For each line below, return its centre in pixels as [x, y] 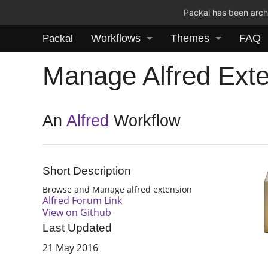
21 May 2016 [71, 248]
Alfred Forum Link [83, 200]
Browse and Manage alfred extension [118, 189]
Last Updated [77, 228]
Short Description [87, 171]
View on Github [77, 212]
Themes [190, 38]
